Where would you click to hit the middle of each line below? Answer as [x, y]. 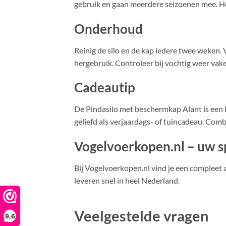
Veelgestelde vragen [141, 216]
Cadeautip [105, 88]
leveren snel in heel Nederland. [127, 180]
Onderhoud [108, 29]
